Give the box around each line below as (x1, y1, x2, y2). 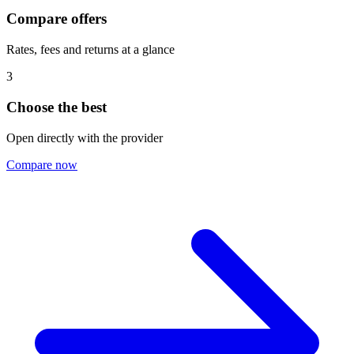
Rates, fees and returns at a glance (6, 43, 175, 57)
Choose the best (6, 98, 107, 115)
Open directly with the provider (6, 130, 163, 145)
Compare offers (6, 10, 107, 28)
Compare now (6, 157, 77, 171)
